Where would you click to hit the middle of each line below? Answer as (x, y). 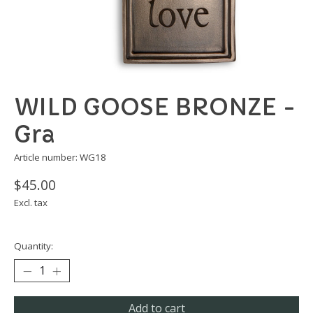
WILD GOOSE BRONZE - (155, 108)
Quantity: (34, 246)
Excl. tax (31, 203)
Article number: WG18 (60, 158)
